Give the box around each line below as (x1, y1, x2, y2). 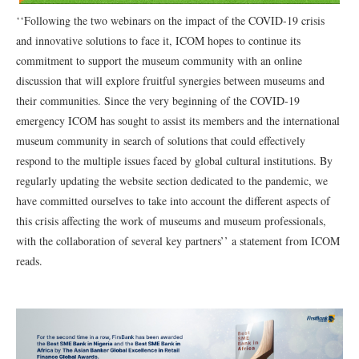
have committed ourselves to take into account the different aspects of (16, 193, 330, 208)
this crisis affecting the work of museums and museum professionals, (16, 213, 326, 228)
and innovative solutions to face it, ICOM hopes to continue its (16, 33, 301, 48)
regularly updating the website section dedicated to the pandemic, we (16, 173, 328, 188)
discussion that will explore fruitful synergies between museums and (16, 73, 325, 88)
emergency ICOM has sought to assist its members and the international (16, 113, 340, 128)
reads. (16, 253, 42, 268)
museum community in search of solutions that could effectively (16, 133, 305, 148)
